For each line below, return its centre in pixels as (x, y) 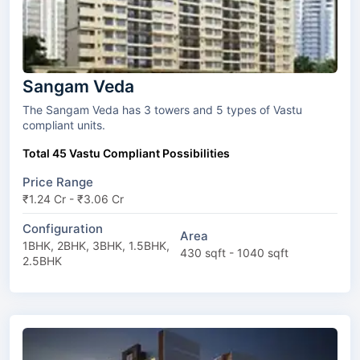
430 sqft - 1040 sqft (234, 253)
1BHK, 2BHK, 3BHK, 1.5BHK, (96, 245)
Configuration (63, 228)
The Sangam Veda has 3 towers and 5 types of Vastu (88, 109)
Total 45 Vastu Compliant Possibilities (126, 153)
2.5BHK (42, 260)
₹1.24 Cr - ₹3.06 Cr (73, 198)
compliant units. (64, 125)
